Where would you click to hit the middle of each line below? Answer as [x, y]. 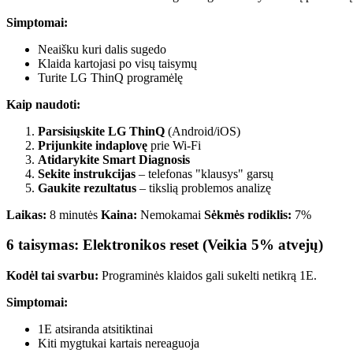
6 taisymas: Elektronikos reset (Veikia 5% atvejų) [165, 245]
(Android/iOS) [203, 131]
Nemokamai [171, 214]
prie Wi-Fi [174, 145]
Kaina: [119, 214]
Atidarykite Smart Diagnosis [114, 159]
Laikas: [26, 214]
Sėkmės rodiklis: [248, 214]
